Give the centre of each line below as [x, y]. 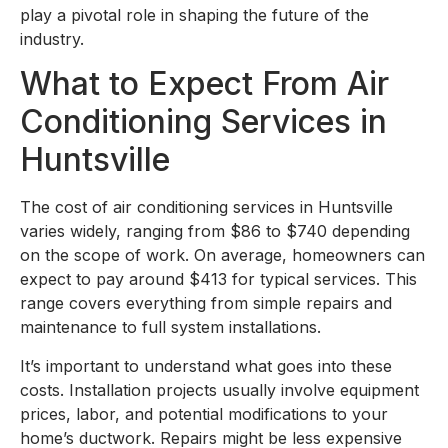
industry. [52, 38]
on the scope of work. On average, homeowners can [222, 255]
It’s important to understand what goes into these [206, 365]
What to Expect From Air [204, 84]
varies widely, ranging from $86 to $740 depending [215, 231]
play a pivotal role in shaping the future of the [194, 14]
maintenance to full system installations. [170, 327]
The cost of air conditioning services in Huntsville [206, 207]
